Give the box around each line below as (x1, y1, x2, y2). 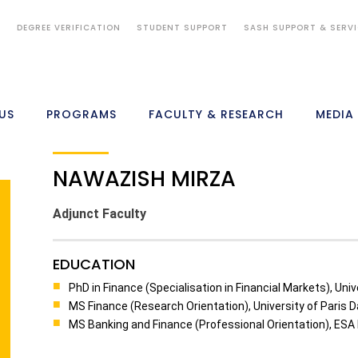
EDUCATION (53, 254, 136, 274)
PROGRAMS (46, 106, 117, 123)
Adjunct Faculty (53, 206, 147, 221)
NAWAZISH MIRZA (53, 164, 237, 193)
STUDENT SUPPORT (136, 22, 228, 34)
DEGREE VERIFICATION (16, 22, 121, 34)
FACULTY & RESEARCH (148, 106, 284, 123)
